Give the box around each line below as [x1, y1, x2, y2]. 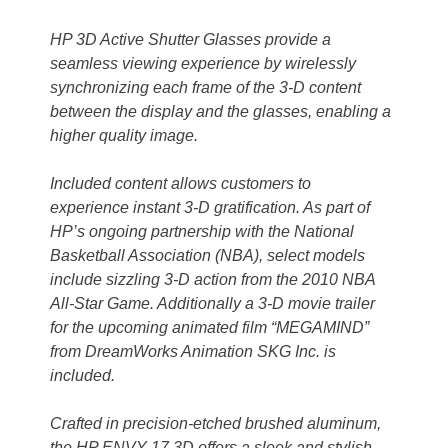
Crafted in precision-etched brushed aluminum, [50, 415, 381, 433]
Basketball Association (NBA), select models [50, 247, 365, 265]
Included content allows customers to [50, 175, 311, 193]
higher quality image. [50, 127, 198, 145]
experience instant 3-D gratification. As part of [50, 199, 370, 217]
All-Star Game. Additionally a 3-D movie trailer [50, 295, 375, 313]
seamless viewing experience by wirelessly [50, 55, 356, 73]
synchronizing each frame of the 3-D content [50, 79, 361, 97]
